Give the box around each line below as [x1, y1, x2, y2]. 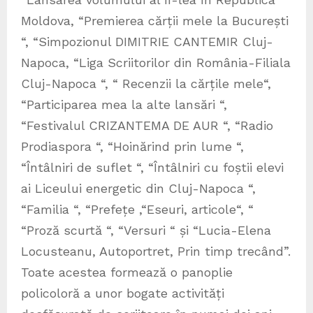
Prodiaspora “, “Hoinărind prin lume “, [21, 139, 244, 154]
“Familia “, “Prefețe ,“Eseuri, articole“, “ [21, 202, 254, 217]
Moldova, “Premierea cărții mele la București [21, 13, 289, 29]
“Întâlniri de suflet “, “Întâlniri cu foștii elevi [21, 160, 284, 175]
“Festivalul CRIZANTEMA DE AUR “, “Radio [21, 118, 273, 133]
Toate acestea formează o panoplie [21, 265, 233, 280]
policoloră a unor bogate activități [21, 286, 224, 301]
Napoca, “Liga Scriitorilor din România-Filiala [21, 55, 291, 71]
